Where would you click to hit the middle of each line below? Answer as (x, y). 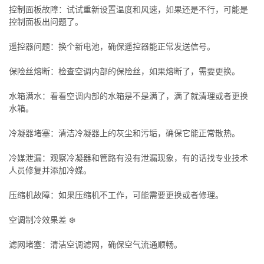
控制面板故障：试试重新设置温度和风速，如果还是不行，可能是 (128, 9)
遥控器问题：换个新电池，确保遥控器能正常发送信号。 (112, 47)
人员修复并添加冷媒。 (50, 170)
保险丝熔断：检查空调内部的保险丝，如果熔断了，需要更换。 (124, 71)
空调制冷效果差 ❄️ (42, 220)
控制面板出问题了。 (46, 22)
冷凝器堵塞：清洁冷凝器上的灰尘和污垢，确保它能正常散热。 (124, 133)
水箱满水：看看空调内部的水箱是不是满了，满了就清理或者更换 (128, 96)
